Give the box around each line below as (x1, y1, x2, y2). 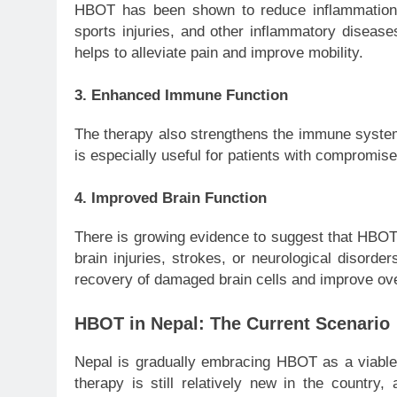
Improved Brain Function (91, 189, 267, 206)
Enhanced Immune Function (91, 86, 288, 104)
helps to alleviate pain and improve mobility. (74, 44, 363, 62)
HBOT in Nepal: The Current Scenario (74, 313, 390, 333)
